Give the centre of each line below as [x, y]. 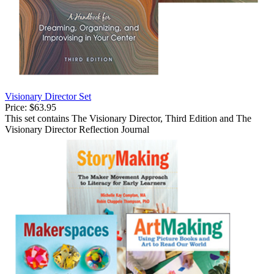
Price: [16, 107]
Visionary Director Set [48, 96]
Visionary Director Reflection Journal [77, 129]
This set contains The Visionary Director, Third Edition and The [128, 118]
